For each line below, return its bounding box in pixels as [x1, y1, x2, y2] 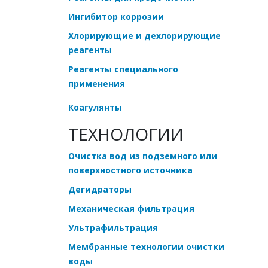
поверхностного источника [68, 164, 193, 176]
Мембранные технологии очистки [68, 240, 224, 252]
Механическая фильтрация [68, 202, 194, 214]
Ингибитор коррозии [68, 10, 164, 22]
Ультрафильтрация [68, 221, 158, 233]
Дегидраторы [68, 183, 132, 195]
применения [68, 77, 125, 89]
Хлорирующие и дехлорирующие [68, 29, 221, 41]
